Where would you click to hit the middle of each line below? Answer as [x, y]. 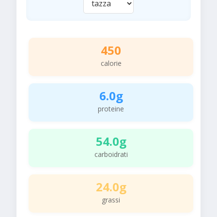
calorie [111, 63]
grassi [111, 200]
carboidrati [111, 155]
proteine [111, 109]
